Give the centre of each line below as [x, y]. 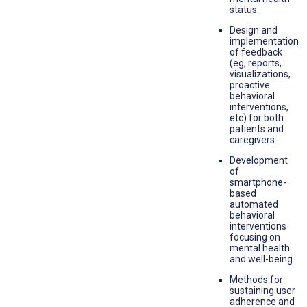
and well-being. [262, 259]
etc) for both [257, 118]
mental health [260, 248]
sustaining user [262, 291]
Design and [254, 30]
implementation [264, 41]
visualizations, [260, 74]
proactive [250, 85]
